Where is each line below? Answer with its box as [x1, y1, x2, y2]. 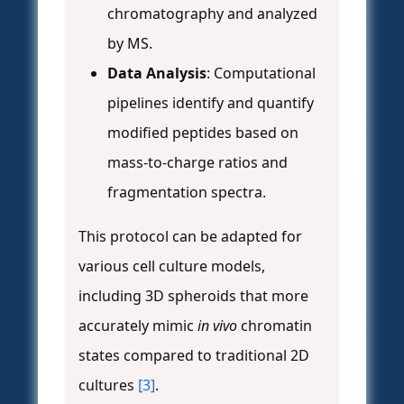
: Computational [207, 63, 316, 84]
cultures [78, 375, 138, 396]
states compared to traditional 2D [78, 345, 309, 366]
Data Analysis [107, 63, 207, 84]
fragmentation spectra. [107, 182, 266, 203]
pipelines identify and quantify [107, 93, 314, 114]
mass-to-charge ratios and [107, 152, 288, 173]
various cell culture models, [78, 256, 265, 277]
